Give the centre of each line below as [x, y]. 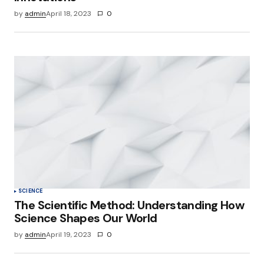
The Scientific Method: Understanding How [129, 205]
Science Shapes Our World [86, 218]
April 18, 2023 [69, 13]
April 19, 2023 [69, 235]
